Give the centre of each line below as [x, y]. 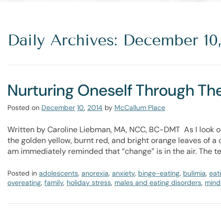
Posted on [23, 108]
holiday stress [89, 183]
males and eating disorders [158, 183]
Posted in [23, 173]
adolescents [58, 173]
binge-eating [159, 173]
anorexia [95, 173]
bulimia [194, 173]
